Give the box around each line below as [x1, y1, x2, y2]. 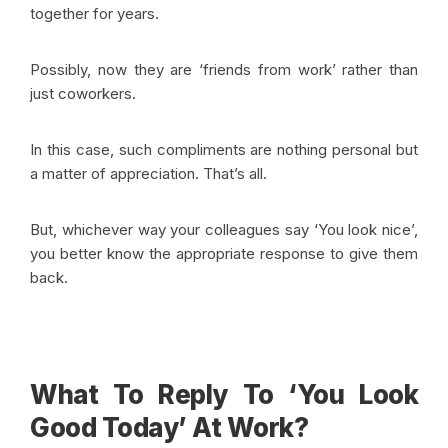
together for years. [30, 4, 163, 23]
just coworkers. [30, 84, 140, 103]
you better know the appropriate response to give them [30, 244, 418, 263]
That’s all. [203, 164, 275, 183]
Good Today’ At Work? [30, 412, 308, 443]
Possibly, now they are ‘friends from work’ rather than [30, 60, 418, 79]
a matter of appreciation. [30, 164, 203, 183]
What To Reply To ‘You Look [30, 379, 418, 410]
